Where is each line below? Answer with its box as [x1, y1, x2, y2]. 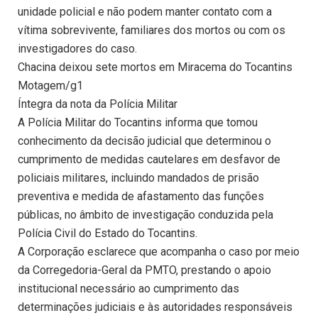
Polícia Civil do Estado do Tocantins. [18, 226, 197, 241]
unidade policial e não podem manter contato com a [18, 5, 272, 19]
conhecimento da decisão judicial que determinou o [18, 134, 271, 148]
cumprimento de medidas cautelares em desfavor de [18, 153, 280, 167]
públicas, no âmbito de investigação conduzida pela [18, 208, 273, 222]
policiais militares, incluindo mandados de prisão [18, 171, 259, 185]
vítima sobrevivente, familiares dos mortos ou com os [18, 23, 285, 38]
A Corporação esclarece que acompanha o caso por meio [18, 245, 300, 259]
